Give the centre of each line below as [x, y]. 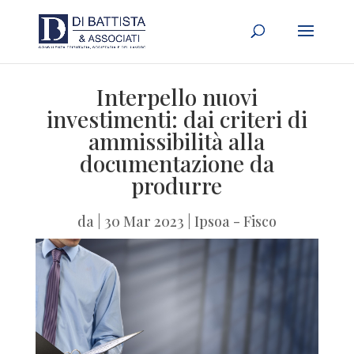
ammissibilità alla [177, 141]
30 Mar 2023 [144, 221]
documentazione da [177, 163]
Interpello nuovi [177, 97]
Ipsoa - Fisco [235, 221]
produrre [177, 185]
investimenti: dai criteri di [177, 119]
